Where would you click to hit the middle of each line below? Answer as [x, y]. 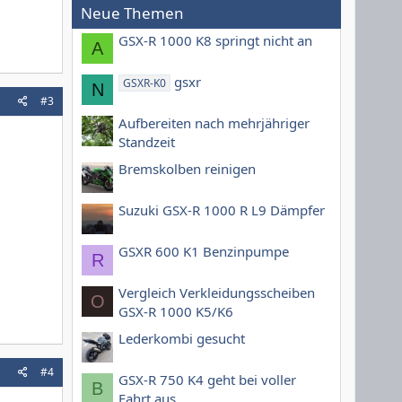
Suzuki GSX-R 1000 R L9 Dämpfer [222, 210]
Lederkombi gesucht [182, 339]
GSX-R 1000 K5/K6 [176, 311]
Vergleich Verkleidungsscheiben [217, 292]
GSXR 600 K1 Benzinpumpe [204, 251]
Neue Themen [132, 13]
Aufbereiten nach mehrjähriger [214, 122]
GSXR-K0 [145, 83]
